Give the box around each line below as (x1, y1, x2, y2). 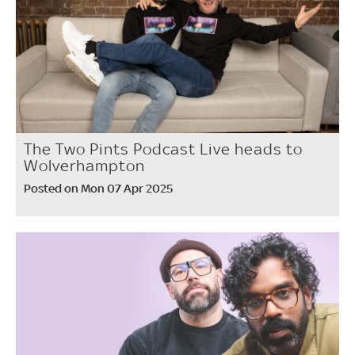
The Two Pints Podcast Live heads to (24, 139, 303, 159)
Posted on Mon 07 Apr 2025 (24, 181, 173, 197)
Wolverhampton (24, 156, 145, 176)
